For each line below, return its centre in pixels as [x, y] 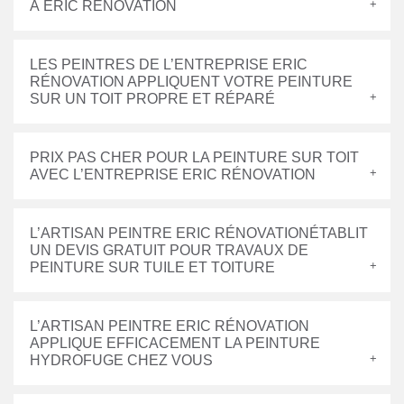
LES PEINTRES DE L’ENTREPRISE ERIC [169, 64]
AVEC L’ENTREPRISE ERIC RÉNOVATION [173, 174]
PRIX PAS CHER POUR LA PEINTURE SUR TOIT [194, 157]
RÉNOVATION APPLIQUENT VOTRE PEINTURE [191, 82]
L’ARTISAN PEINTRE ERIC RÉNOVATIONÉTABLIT [199, 233]
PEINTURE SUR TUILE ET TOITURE [152, 267]
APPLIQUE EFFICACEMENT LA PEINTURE [175, 343]
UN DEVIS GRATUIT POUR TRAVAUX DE [169, 250]
